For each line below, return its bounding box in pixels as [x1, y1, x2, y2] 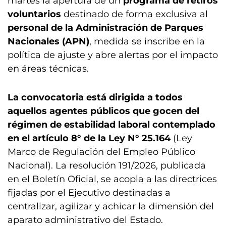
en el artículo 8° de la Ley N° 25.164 [8, 132, 171, 144]
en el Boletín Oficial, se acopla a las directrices [8, 173, 217, 185]
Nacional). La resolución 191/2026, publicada [8, 159, 206, 171]
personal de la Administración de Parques [8, 22, 203, 33]
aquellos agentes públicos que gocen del [8, 105, 199, 117]
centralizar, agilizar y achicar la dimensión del [8, 200, 214, 212]
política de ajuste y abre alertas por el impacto [8, 49, 218, 61]
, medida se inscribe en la [89, 35, 205, 47]
